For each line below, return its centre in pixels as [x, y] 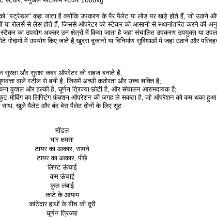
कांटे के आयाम [62, 195]
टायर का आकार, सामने [62, 149]
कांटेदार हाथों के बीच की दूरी [62, 204]
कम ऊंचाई [62, 176]
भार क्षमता [62, 139]
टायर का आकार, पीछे [62, 158]
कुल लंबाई [62, 186]
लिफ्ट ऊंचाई [62, 167]
